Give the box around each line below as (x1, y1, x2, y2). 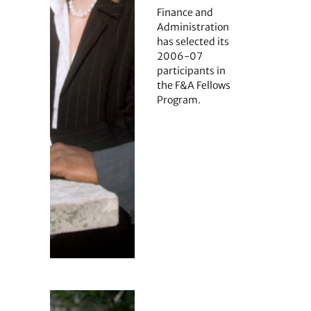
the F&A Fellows (156, 78, 230, 92)
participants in (156, 64, 226, 77)
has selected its (156, 35, 229, 48)
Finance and (156, 6, 213, 19)
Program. (156, 93, 201, 106)
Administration (156, 20, 229, 33)
